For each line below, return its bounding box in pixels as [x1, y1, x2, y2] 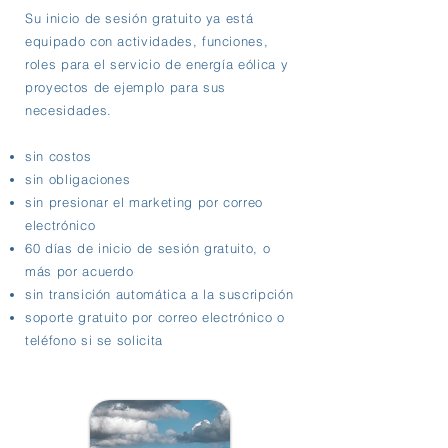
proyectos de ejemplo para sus [25, 79, 226, 95]
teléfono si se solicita [25, 332, 163, 348]
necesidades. [25, 102, 112, 118]
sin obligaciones [25, 171, 131, 187]
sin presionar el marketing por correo [25, 194, 264, 210]
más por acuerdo [25, 263, 134, 279]
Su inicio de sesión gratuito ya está [25, 10, 254, 26]
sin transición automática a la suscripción [25, 286, 294, 302]
